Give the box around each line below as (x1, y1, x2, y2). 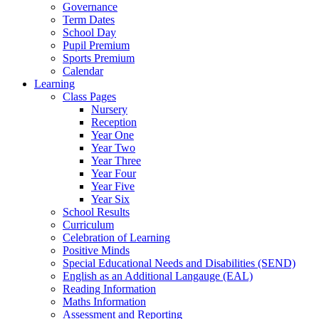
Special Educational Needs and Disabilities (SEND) (63, 256, 296, 269)
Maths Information (63, 295, 146, 308)
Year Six (91, 192, 130, 205)
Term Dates (63, 13, 115, 26)
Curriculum (63, 218, 114, 231)
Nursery (91, 103, 127, 115)
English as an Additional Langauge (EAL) (63, 269, 253, 282)
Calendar (63, 64, 103, 77)
